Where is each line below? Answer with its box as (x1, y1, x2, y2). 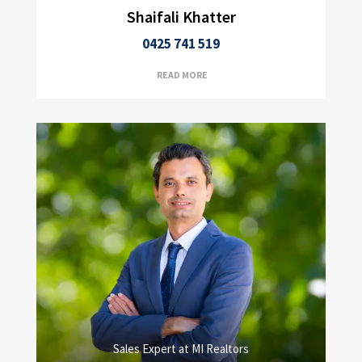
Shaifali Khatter (126, 6, 236, 27)
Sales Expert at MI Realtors (113, 340, 249, 356)
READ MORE (157, 69, 208, 82)
